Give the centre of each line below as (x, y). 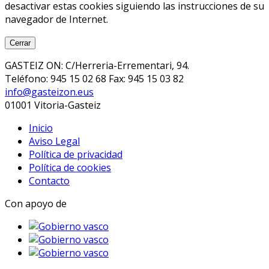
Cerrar (20, 43)
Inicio (41, 128)
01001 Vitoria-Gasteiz (53, 105)
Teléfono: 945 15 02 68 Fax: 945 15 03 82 (94, 78)
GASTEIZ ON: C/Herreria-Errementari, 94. (97, 65)
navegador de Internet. (56, 19)
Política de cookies (70, 167)
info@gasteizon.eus (49, 92)
